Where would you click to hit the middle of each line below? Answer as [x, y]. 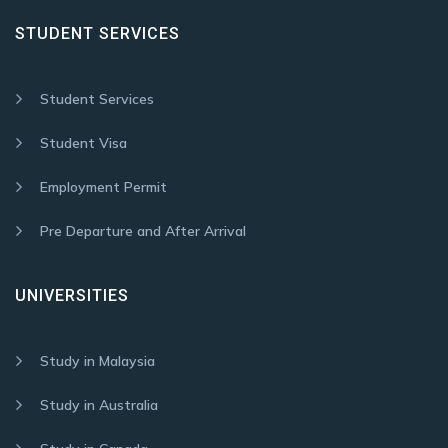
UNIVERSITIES [72, 295]
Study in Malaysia [97, 361]
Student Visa [83, 143]
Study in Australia [99, 405]
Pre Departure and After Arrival [143, 231]
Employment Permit [103, 187]
